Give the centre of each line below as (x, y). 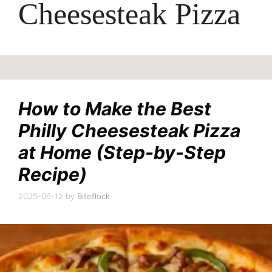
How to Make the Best (115, 109)
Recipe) (53, 175)
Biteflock (93, 196)
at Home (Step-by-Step (122, 153)
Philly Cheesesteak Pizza (129, 131)
